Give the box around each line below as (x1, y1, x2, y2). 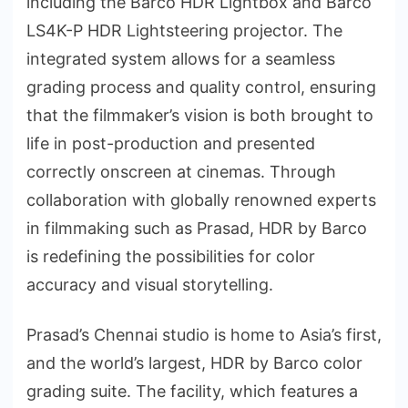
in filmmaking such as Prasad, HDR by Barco (26, 219, 367, 239)
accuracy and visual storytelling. (26, 275, 273, 295)
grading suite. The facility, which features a (26, 382, 358, 402)
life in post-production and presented (26, 134, 315, 154)
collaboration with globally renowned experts (26, 190, 376, 210)
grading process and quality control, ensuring (26, 77, 376, 97)
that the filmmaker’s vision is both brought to (26, 106, 373, 126)
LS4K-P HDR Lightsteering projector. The (26, 21, 342, 41)
